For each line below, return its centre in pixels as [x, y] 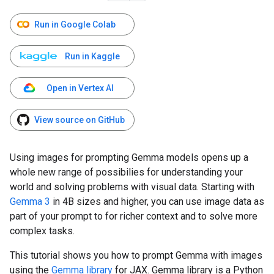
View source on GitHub [80, 120]
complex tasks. [42, 231]
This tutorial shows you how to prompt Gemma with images [136, 255]
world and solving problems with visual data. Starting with [132, 187]
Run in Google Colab [75, 24]
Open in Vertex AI [80, 88]
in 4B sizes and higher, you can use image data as [157, 202]
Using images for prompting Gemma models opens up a [129, 157]
